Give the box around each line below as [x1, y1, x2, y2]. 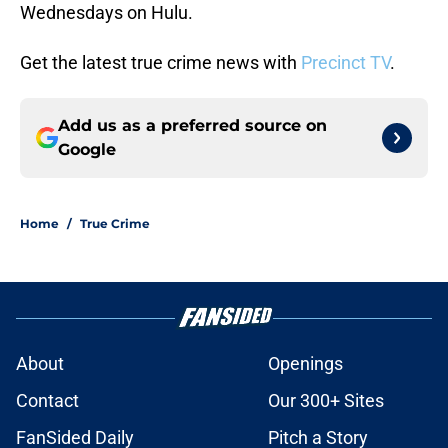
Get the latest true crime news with [20, 52, 301, 74]
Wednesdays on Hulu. [20, 2, 193, 24]
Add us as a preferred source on [58, 116, 327, 136]
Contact [16, 390, 79, 412]
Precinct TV [301, 52, 390, 74]
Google [58, 140, 116, 160]
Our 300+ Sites [268, 390, 384, 412]
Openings [268, 353, 343, 375]
